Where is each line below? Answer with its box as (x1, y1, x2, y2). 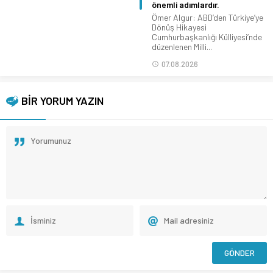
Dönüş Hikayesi (152, 21, 207, 32)
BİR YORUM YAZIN (21, 93, 104, 107)
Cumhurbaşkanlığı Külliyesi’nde (152, 31, 262, 42)
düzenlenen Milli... (152, 41, 212, 52)
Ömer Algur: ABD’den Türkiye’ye (152, 12, 263, 23)
